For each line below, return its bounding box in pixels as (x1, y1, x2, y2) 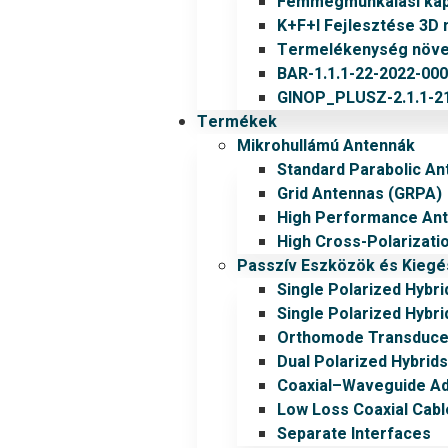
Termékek (197, 110, 278, 134)
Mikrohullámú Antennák (237, 134, 416, 158)
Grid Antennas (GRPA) (277, 182, 443, 206)
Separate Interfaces (277, 422, 432, 446)
